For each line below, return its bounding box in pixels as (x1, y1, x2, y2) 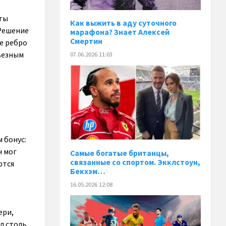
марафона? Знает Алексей (70, 27, 170, 37)
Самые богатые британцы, (70, 148, 169, 158)
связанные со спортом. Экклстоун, (70, 157, 201, 167)
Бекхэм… (70, 166, 106, 177)
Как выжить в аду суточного (70, 18, 177, 28)
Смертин (70, 36, 103, 46)
